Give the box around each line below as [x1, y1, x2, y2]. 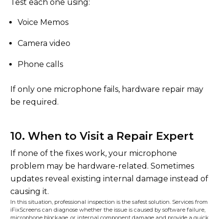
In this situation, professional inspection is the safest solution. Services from [10, 198, 208, 205]
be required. [10, 97, 59, 107]
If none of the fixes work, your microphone [10, 149, 177, 158]
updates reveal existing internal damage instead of [10, 174, 208, 183]
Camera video [18, 39, 70, 48]
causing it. [10, 187, 49, 196]
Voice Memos [18, 18, 68, 27]
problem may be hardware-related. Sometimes [10, 161, 194, 171]
